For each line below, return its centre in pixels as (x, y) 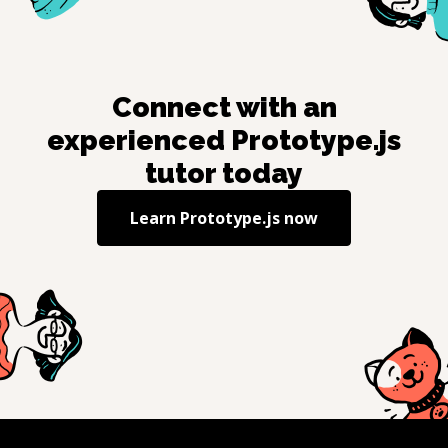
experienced (139, 141)
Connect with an (224, 108)
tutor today (224, 174)
